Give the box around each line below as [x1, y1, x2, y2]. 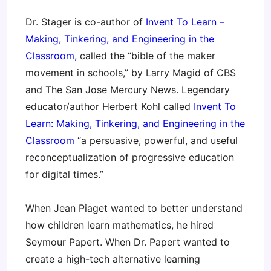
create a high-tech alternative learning [25, 253, 200, 266]
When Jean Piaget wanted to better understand [25, 202, 243, 215]
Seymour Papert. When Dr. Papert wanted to [25, 236, 230, 249]
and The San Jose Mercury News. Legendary [25, 83, 230, 96]
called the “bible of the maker [77, 50, 215, 62]
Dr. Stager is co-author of [25, 16, 146, 28]
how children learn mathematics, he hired [25, 219, 214, 232]
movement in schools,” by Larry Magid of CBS [25, 67, 236, 79]
